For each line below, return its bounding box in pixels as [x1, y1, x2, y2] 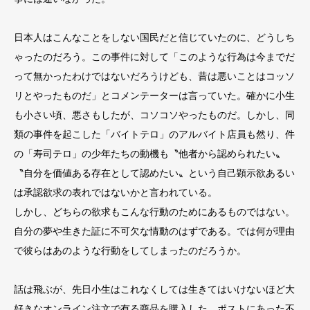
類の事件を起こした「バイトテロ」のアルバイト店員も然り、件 [14, 129, 295, 140]
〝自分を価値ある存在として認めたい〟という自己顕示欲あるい [14, 167, 295, 179]
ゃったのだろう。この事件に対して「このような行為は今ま [14, 51, 275, 63]
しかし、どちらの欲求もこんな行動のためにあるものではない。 [14, 206, 295, 218]
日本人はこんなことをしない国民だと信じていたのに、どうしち [14, 32, 295, 44]
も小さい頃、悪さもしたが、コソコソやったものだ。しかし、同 [14, 109, 295, 121]
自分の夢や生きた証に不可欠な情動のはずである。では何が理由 [14, 226, 295, 237]
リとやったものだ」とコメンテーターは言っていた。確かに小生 [14, 90, 295, 102]
